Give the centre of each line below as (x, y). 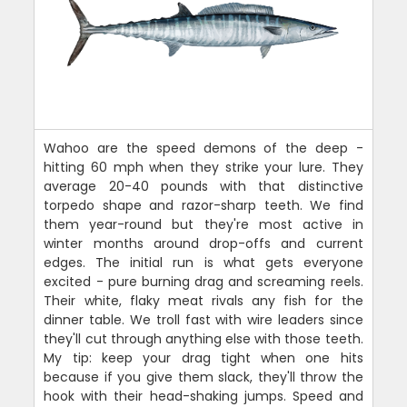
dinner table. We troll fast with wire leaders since (203, 320)
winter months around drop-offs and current (203, 244)
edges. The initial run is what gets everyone (203, 263)
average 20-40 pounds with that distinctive (203, 187)
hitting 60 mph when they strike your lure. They (203, 168)
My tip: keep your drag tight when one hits (203, 358)
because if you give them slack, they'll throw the (203, 377)
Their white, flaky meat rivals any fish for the (203, 301)
